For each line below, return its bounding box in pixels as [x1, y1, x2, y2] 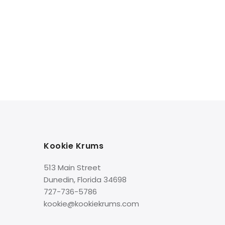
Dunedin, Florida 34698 [44, 174, 127, 185]
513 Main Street [44, 162, 101, 173]
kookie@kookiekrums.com [44, 198, 139, 209]
